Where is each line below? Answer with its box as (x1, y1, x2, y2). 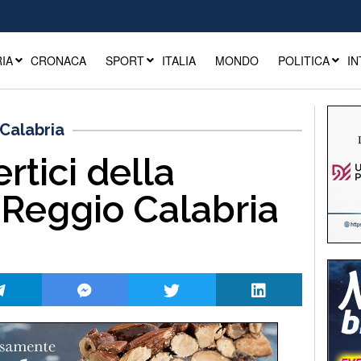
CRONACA (30, 52, 86, 68)
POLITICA (277, 52, 330, 68)
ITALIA (161, 52, 196, 68)
